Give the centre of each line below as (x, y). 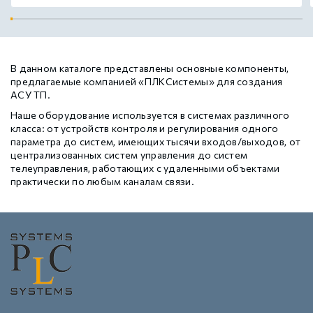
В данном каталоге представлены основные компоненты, (150, 68)
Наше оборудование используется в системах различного (150, 115)
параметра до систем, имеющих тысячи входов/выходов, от (156, 141)
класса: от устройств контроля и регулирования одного (145, 128)
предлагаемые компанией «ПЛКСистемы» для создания (147, 81)
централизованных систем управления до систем (129, 154)
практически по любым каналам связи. (102, 181)
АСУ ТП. (30, 94)
